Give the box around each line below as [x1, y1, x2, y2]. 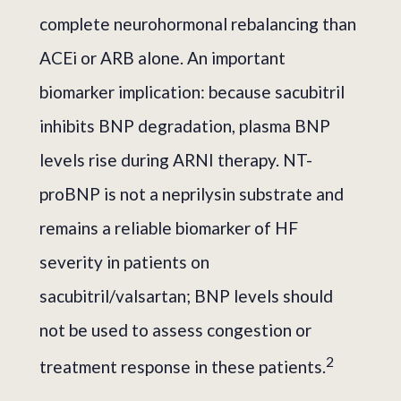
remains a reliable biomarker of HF [39, 218, 298, 239]
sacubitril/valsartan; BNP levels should [39, 286, 333, 307]
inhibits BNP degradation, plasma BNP [39, 115, 330, 137]
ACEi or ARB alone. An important [39, 47, 286, 69]
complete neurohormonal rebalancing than [39, 13, 356, 35]
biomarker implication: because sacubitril [39, 81, 345, 103]
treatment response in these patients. [39, 356, 326, 378]
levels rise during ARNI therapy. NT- [39, 149, 312, 171]
